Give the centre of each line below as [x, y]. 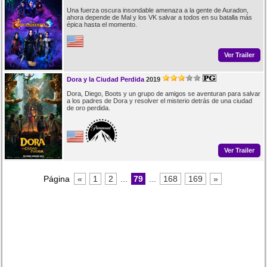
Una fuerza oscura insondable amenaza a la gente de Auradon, [157, 10]
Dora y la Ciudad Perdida [105, 79]
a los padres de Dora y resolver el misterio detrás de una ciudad [159, 100]
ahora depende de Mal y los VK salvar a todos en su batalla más [159, 17]
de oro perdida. [88, 108]
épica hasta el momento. [102, 24]
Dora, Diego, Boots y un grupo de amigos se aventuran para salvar [163, 93]
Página [58, 178]
